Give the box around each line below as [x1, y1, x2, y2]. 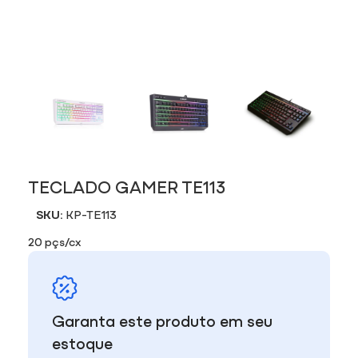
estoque [52, 331, 113, 353]
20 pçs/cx [28, 232, 82, 249]
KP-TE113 [66, 205, 117, 222]
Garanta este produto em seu [52, 308, 272, 331]
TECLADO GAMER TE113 [28, 173, 225, 198]
